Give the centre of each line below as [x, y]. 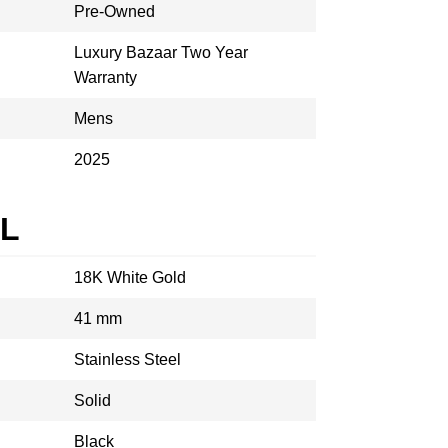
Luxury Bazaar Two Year [161, 52]
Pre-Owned [114, 11]
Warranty [105, 77]
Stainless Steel [127, 359]
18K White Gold [130, 277]
